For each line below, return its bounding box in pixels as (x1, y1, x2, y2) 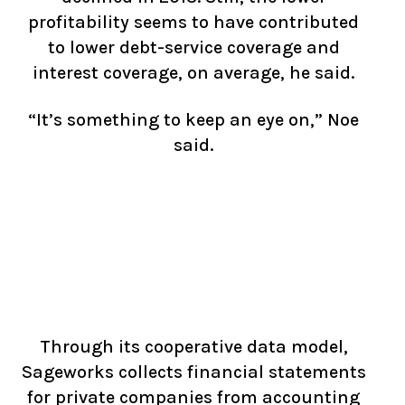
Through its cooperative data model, (39, 336, 348, 357)
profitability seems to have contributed (28, 12, 359, 33)
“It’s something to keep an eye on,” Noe (28, 109, 359, 130)
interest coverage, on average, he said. (33, 62, 354, 83)
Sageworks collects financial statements (21, 362, 366, 382)
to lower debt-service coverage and (47, 37, 340, 58)
